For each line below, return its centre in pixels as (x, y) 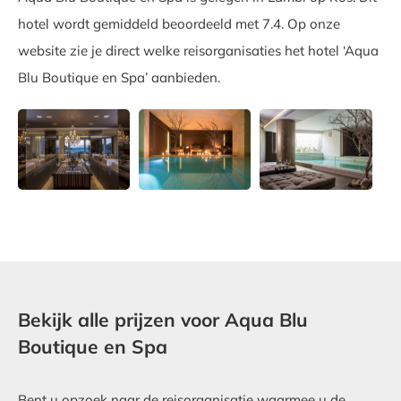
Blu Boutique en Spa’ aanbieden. (119, 77)
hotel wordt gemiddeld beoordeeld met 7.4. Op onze (179, 24)
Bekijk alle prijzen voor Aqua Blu (163, 320)
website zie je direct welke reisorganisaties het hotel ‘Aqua (198, 51)
